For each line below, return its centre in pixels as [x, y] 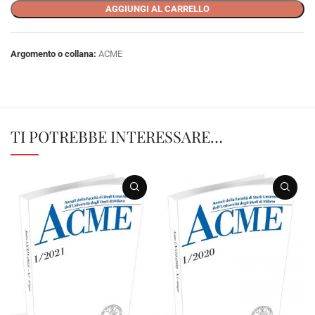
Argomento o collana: [53, 53]
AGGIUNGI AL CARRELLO [157, 8]
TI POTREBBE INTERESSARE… [117, 136]
